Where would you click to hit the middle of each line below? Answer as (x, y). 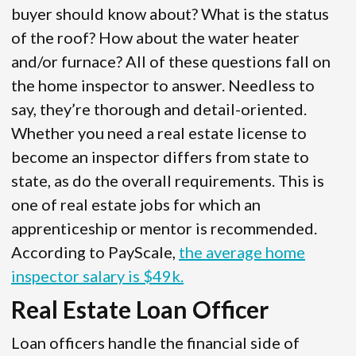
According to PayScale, (95, 252)
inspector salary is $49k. (97, 276)
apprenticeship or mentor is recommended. (164, 228)
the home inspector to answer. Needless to (163, 85)
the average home (242, 252)
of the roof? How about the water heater (155, 38)
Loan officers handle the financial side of (155, 343)
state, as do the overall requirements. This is (168, 181)
